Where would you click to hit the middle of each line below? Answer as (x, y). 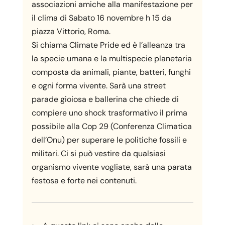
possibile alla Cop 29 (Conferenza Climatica (111, 126)
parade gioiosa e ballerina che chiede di (105, 99)
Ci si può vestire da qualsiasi (113, 153)
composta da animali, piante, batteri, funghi (111, 72)
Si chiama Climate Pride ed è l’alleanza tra (108, 45)
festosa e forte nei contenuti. (84, 181)
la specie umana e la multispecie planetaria (111, 59)
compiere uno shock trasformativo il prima (109, 113)
